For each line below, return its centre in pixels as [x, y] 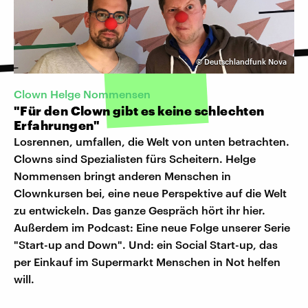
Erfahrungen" [57, 125]
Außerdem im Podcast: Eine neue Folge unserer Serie [152, 228]
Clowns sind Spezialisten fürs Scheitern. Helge [135, 159]
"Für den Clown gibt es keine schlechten [139, 111]
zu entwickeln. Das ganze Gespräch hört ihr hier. [140, 210]
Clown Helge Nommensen [82, 94]
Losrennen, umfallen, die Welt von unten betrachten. [152, 142]
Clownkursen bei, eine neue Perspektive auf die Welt [150, 193]
